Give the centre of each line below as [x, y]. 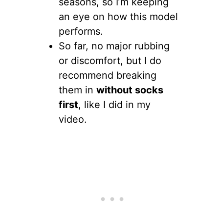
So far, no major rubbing [114, 46]
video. [73, 120]
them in [77, 90]
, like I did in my [114, 105]
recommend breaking [108, 76]
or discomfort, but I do [110, 61]
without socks [130, 90]
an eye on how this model [118, 17]
